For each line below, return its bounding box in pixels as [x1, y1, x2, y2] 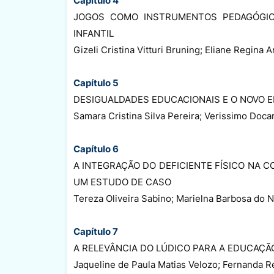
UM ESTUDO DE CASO [73, 176, 171, 188]
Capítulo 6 [73, 143, 119, 155]
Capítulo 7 [73, 225, 118, 237]
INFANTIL [73, 27, 114, 39]
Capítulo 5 [73, 76, 119, 89]
